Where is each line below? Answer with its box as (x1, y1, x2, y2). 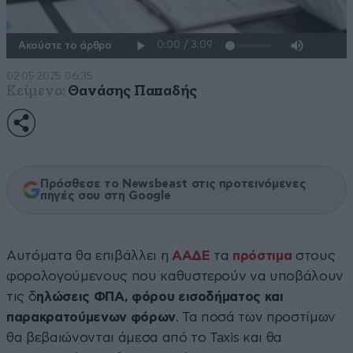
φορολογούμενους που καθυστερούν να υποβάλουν (6, 269, 344, 283)
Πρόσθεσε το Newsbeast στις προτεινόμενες (40, 177, 307, 190)
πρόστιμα (232, 248, 292, 262)
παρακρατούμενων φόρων (6, 310, 176, 324)
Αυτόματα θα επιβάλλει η (6, 248, 172, 262)
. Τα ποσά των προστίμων (175, 310, 336, 324)
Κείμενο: (6, 83, 65, 98)
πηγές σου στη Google (40, 189, 171, 202)
